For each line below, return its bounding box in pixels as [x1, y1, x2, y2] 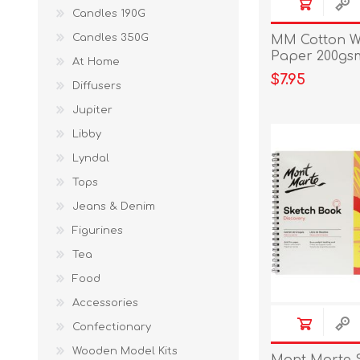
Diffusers [72, 80, 121, 92]
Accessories [72, 297, 138, 309]
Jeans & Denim [72, 201, 155, 212]
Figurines [72, 225, 123, 236]
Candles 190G [72, 8, 145, 19]
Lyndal [72, 153, 109, 164]
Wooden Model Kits [72, 346, 178, 357]
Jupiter [72, 104, 112, 116]
